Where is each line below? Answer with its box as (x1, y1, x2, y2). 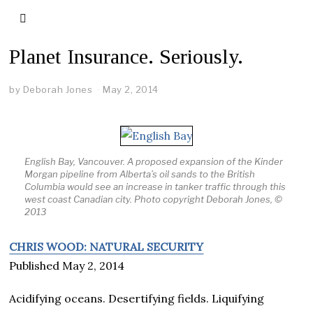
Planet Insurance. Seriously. (9, 45, 244, 68)
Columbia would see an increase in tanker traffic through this (24, 180, 286, 192)
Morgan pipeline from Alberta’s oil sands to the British (24, 168, 255, 180)
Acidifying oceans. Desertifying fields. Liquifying (9, 291, 265, 305)
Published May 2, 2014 (9, 258, 125, 272)
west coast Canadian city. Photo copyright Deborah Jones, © (24, 193, 282, 205)
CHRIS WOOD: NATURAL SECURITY (9, 239, 204, 254)
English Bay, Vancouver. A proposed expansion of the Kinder (24, 155, 283, 167)
